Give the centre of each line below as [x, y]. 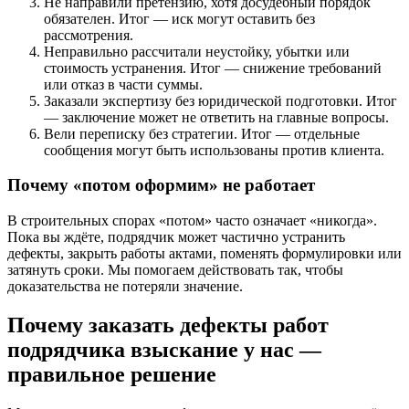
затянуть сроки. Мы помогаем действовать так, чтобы [175, 270]
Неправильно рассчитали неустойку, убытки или [197, 51]
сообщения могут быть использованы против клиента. [214, 150]
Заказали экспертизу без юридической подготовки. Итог [220, 100]
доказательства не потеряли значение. [125, 287]
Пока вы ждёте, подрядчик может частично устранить [176, 237]
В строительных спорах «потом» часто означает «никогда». [192, 221]
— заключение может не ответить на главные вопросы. [216, 117]
